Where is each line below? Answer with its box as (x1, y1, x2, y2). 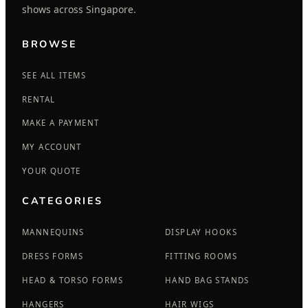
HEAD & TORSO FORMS (22, 274, 123, 285)
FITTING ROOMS (165, 251, 237, 262)
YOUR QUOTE (22, 166, 81, 177)
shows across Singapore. (22, 3, 136, 16)
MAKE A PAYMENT (22, 118, 100, 129)
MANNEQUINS (22, 227, 85, 238)
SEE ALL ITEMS (22, 69, 86, 80)
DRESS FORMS (22, 251, 84, 262)
